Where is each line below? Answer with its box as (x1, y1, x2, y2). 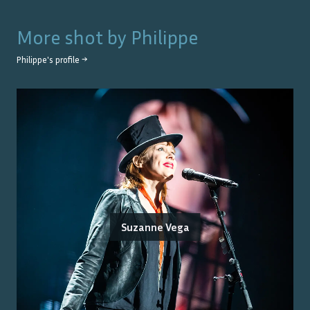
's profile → (47, 54, 87, 65)
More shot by (17, 25, 131, 48)
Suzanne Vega (120, 219, 190, 234)
